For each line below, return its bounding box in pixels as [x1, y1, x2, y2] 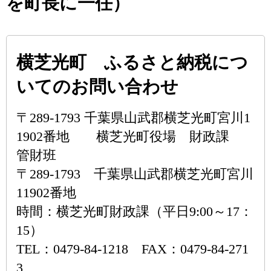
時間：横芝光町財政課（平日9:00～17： [16, 204, 253, 219]
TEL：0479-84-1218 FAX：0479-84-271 [16, 241, 249, 256]
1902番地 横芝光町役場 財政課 [16, 129, 243, 144]
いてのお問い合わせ [16, 77, 178, 96]
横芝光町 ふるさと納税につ [16, 53, 248, 72]
